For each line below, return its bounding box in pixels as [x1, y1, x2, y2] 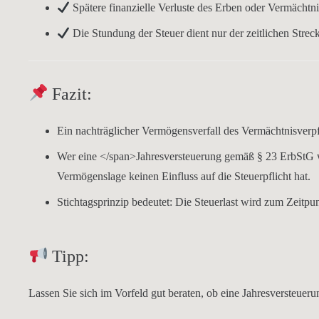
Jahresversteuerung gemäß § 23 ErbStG [136, 150, 314, 162]
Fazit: [52, 85, 93, 103]
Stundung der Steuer [92, 27, 184, 39]
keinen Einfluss [129, 170, 198, 182]
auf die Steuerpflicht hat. [198, 170, 310, 182]
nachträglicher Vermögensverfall [75, 125, 221, 137]
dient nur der [184, 27, 247, 39]
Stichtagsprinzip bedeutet [57, 196, 169, 208]
